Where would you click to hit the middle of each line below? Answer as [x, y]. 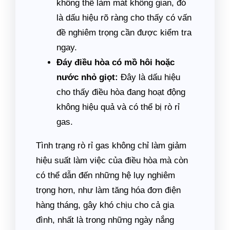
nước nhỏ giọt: [87, 77]
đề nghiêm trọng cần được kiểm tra [124, 33]
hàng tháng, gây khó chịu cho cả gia [105, 205]
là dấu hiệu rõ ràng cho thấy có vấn [124, 18]
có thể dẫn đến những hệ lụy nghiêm [106, 175]
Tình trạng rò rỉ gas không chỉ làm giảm [111, 146]
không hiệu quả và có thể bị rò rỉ [118, 107]
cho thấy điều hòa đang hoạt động [121, 92]
